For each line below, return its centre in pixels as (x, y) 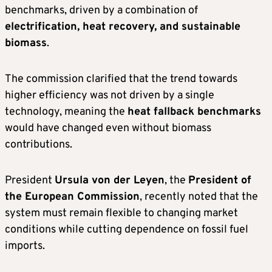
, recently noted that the (199, 197)
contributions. (39, 144)
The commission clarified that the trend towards (121, 79)
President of (220, 180)
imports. (25, 246)
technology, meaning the (66, 112)
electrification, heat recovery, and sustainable (123, 27)
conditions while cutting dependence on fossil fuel (127, 229)
